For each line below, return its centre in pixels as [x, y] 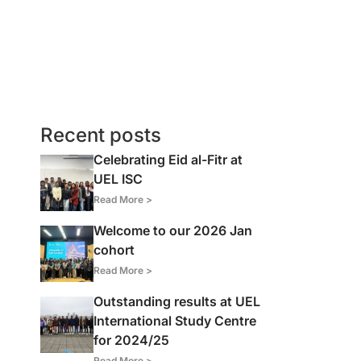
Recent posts [101, 135]
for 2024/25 [132, 340]
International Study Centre [175, 321]
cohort [114, 250]
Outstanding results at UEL [177, 301]
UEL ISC [118, 179]
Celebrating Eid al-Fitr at [168, 160]
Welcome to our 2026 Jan [173, 230]
